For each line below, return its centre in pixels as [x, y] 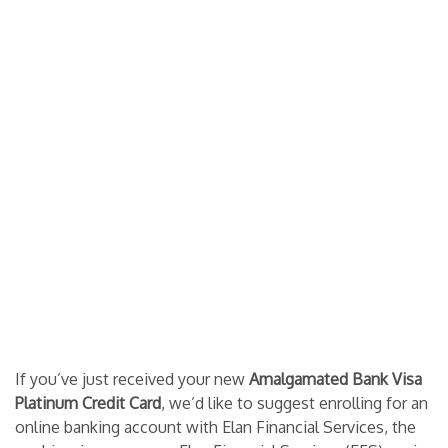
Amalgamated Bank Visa [335, 378]
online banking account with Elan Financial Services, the [215, 426]
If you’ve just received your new [132, 378]
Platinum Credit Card [88, 402]
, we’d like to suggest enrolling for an [294, 402]
